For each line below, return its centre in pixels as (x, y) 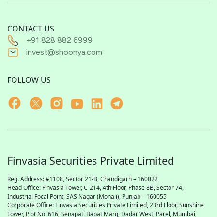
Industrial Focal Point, (37, 197)
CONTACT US (31, 29)
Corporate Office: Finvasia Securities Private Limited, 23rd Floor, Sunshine (106, 205)
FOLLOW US (29, 80)
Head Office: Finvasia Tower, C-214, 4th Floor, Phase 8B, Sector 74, (95, 188)
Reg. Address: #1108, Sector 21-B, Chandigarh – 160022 (83, 179)
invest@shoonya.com (64, 52)
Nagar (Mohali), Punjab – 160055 (122, 197)
